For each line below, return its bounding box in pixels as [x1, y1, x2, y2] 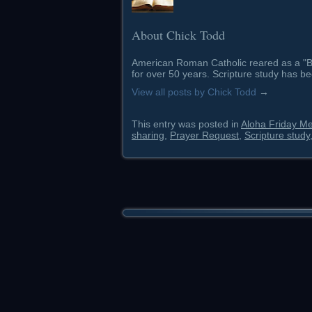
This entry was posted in [132, 118, 241, 130]
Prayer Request [170, 130, 239, 141]
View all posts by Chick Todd [132, 86, 259, 98]
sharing [132, 130, 164, 141]
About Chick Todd [132, 26, 225, 44]
